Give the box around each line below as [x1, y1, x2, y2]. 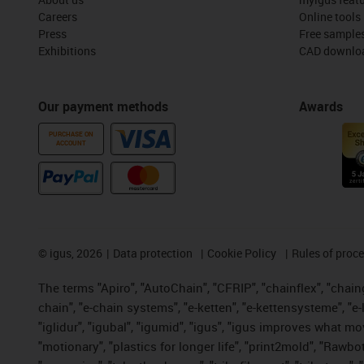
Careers [38, 8, 77, 24]
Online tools [298, 8, 361, 24]
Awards [298, 97, 343, 115]
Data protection [112, 245, 193, 261]
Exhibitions [38, 42, 96, 58]
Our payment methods [38, 97, 168, 115]
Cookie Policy [207, 245, 277, 261]
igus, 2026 [47, 245, 102, 261]
